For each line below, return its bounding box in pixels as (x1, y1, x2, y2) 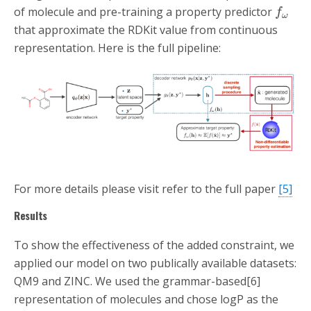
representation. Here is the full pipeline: (14, 40, 224, 56)
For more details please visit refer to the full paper (14, 181, 278, 197)
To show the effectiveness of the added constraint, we (14, 237, 294, 253)
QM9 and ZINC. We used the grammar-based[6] (14, 274, 260, 289)
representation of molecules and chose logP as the (14, 292, 278, 308)
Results (19, 208, 47, 224)
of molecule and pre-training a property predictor (14, 4, 275, 20)
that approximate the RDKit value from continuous (14, 22, 278, 38)
